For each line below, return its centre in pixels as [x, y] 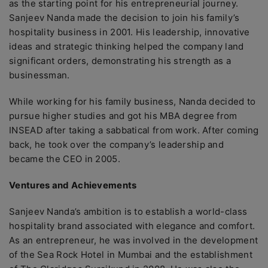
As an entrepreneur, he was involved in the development [134, 240]
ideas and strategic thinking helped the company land [127, 46]
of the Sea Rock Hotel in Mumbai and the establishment [131, 255]
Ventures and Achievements [73, 185]
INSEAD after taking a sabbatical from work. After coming [134, 130]
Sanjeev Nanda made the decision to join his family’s [124, 18]
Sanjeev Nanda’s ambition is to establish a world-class [128, 211]
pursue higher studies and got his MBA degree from [123, 116]
